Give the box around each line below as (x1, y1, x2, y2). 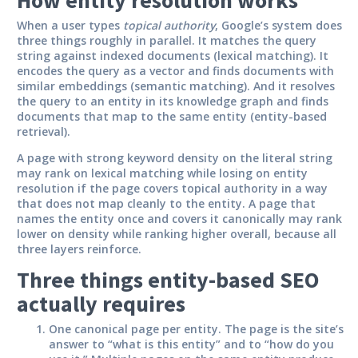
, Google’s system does (215, 17, 342, 33)
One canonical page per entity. (49, 320, 221, 336)
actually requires (17, 288, 185, 318)
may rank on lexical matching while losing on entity (17, 165, 308, 181)
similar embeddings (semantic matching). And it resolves (17, 78, 335, 93)
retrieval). (17, 123, 70, 139)
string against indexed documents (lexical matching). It (17, 47, 328, 63)
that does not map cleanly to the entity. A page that (17, 195, 316, 211)
